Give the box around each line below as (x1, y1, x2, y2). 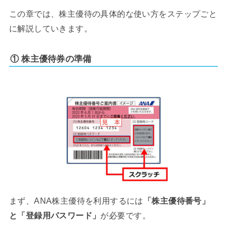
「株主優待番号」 (143, 196, 210, 206)
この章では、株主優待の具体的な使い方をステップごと (9, 9, 217, 18)
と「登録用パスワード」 (9, 211, 101, 220)
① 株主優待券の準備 (10, 53, 92, 64)
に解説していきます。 (9, 23, 93, 33)
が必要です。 (100, 211, 150, 220)
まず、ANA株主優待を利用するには (9, 196, 143, 206)
